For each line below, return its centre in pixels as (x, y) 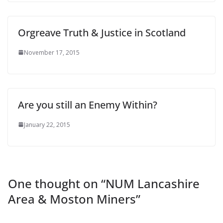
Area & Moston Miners (72, 199)
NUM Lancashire (153, 183)
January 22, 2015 (47, 124)
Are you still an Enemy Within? (88, 105)
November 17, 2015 (52, 52)
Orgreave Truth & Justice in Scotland (102, 32)
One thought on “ (57, 183)
